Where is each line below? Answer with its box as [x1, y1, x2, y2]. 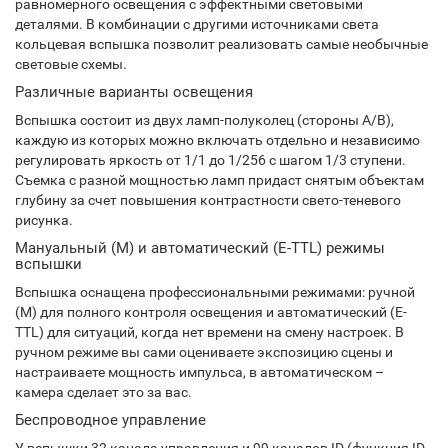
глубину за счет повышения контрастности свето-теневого [15, 192, 401, 208]
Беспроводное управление [15, 411, 206, 429]
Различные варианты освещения [15, 83, 253, 101]
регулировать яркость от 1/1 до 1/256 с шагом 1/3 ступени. [15, 152, 406, 168]
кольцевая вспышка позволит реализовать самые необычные [15, 36, 428, 52]
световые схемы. [15, 56, 127, 72]
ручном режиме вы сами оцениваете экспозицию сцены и [15, 344, 393, 360]
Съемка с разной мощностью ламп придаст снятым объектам [15, 172, 424, 188]
